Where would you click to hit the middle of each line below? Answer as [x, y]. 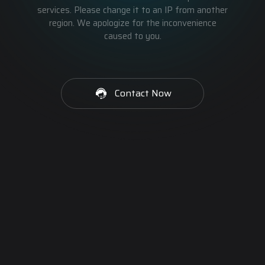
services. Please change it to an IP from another [132, 10]
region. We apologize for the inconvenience [132, 23]
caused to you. [132, 36]
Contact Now [143, 93]
